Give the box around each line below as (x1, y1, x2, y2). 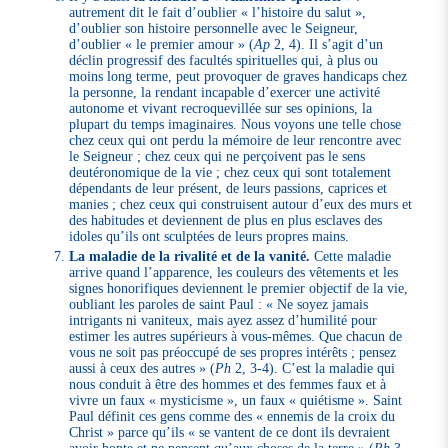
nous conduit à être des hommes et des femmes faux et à (69, 375, 387, 392)
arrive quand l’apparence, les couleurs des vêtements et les (69, 263, 399, 280)
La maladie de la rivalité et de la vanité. (69, 247, 311, 264)
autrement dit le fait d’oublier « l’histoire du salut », (69, 4, 367, 21)
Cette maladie (310, 247, 392, 264)
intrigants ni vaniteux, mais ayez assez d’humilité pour (69, 311, 378, 328)
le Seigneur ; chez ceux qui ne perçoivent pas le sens (69, 148, 366, 165)
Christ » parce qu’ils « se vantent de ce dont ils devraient (69, 423, 391, 440)
